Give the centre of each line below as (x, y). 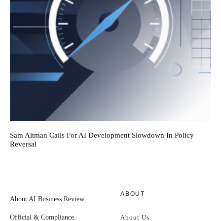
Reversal (23, 144)
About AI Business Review (47, 199)
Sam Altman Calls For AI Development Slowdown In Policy (102, 135)
